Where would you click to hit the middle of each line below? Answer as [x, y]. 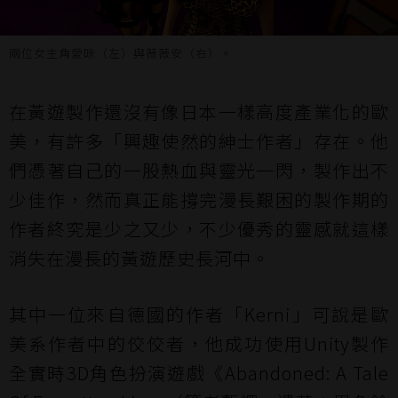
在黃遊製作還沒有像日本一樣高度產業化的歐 [199, 111]
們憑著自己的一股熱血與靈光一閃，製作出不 [199, 170]
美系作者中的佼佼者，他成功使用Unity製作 [199, 343]
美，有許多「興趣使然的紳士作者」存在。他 [199, 141]
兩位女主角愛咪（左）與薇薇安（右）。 [121, 53]
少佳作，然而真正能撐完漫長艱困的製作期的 [199, 199]
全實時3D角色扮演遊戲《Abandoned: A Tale [199, 373]
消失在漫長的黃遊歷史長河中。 [139, 258]
